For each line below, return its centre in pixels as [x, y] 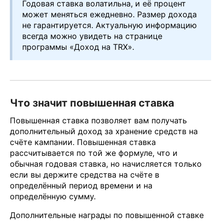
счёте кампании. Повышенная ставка [83, 142]
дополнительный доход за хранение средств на [104, 131]
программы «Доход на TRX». [78, 47]
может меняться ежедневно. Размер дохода [110, 15]
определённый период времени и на [81, 185]
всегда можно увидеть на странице [92, 36]
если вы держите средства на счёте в [85, 174]
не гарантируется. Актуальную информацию [110, 25]
